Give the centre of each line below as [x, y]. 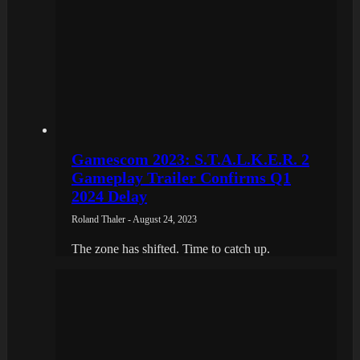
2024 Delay [109, 196]
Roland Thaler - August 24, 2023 [134, 219]
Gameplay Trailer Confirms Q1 [181, 177]
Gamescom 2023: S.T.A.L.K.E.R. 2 [190, 159]
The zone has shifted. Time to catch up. [171, 248]
